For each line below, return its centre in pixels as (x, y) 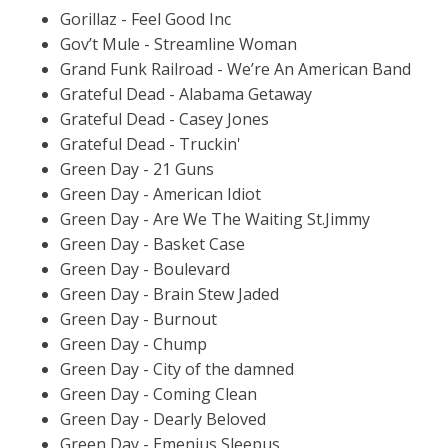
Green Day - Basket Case (152, 243)
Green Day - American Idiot (160, 193)
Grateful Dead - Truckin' (150, 143)
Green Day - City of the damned (177, 368)
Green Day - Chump (133, 343)
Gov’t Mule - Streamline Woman (178, 43)
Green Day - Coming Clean (158, 393)
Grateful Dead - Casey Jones (164, 118)
